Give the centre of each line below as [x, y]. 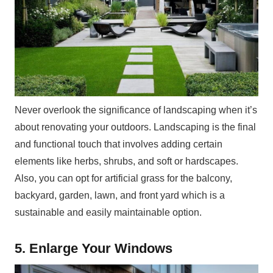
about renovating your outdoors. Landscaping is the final [135, 127]
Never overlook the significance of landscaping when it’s [136, 110]
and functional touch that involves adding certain [119, 144]
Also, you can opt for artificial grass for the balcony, [123, 178]
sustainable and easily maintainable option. [108, 212]
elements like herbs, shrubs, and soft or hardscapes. [126, 161]
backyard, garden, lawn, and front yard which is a [120, 195]
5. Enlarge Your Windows [94, 248]
